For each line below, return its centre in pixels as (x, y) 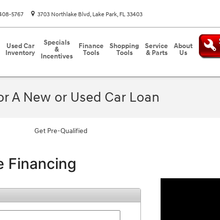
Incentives (57, 56)
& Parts (156, 53)
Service (156, 46)
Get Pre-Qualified (61, 131)
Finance (91, 46)
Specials (57, 42)
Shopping (124, 46)
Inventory (20, 53)
